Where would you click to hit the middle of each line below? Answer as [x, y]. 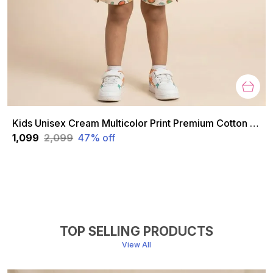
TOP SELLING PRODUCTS [136, 231]
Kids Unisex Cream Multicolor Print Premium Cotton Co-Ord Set [255, 123]
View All [136, 244]
